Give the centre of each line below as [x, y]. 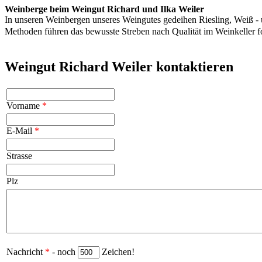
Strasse [19, 156]
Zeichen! [117, 252]
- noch [64, 252]
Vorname [24, 106]
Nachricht [26, 252]
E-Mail [20, 131]
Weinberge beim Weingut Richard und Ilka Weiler [104, 9]
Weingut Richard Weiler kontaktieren [119, 67]
